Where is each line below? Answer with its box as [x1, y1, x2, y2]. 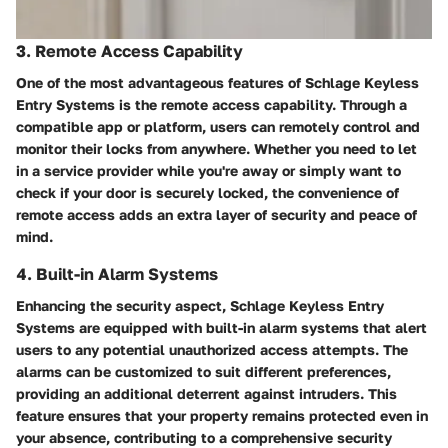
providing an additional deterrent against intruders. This [16, 385, 397, 403]
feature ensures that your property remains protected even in [16, 407, 428, 425]
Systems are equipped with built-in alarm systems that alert [16, 319, 427, 337]
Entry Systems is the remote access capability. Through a [16, 96, 407, 114]
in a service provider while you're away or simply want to [16, 162, 401, 180]
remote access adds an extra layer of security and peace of [16, 206, 417, 224]
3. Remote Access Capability [16, 40, 243, 61]
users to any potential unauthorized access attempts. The [16, 341, 408, 359]
